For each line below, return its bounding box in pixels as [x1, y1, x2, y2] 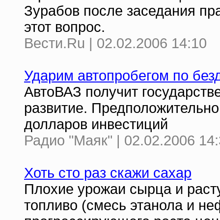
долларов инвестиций [24, 116, 168, 132]
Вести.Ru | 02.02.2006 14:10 [24, 35, 207, 51]
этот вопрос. [24, 19, 105, 35]
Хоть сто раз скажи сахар [24, 165, 192, 181]
